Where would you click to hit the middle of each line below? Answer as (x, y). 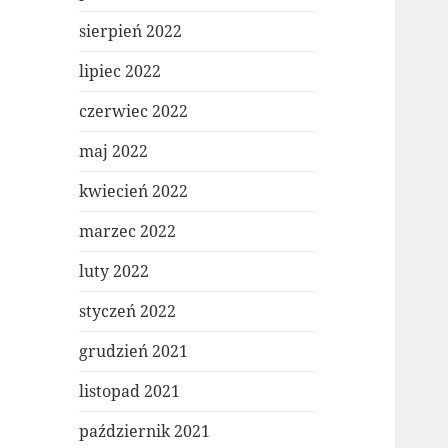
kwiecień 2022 (134, 191)
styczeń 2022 (128, 311)
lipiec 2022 (120, 71)
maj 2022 (114, 151)
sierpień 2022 (131, 31)
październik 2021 (145, 431)
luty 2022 (114, 271)
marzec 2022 (128, 231)
